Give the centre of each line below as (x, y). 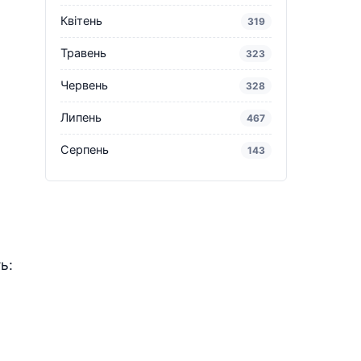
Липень (81, 117)
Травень (83, 53)
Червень (84, 85)
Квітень (81, 21)
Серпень (85, 149)
